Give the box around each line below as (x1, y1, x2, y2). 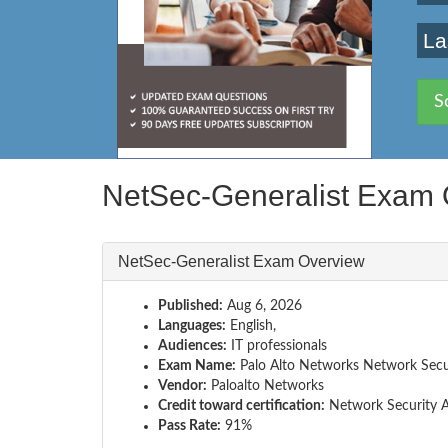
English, (226, 318, 276, 333)
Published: (158, 298, 223, 313)
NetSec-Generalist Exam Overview (118, 252, 365, 270)
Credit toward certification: (158, 398, 325, 413)
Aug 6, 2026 (223, 298, 302, 313)
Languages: (158, 318, 226, 333)
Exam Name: (158, 358, 236, 373)
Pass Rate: (158, 418, 221, 433)
